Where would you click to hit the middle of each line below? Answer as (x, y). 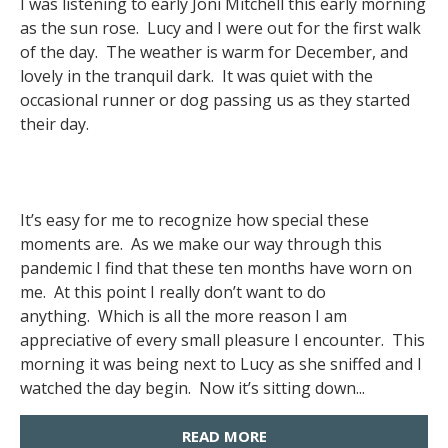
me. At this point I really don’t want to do (173, 292)
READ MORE (224, 436)
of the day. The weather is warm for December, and (214, 52)
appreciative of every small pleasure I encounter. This (222, 340)
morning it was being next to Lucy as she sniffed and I (221, 364)
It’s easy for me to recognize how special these (194, 220)
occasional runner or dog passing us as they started (215, 100)
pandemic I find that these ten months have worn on (216, 268)
